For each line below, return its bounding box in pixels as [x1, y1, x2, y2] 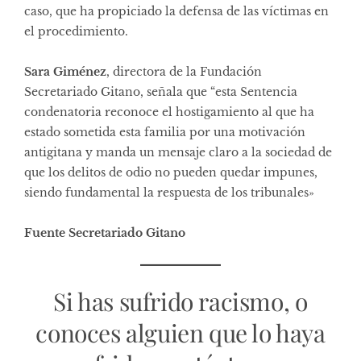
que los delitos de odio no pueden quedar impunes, [24, 164, 317, 180]
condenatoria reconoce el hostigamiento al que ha [24, 104, 314, 119]
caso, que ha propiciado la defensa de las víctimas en [24, 3, 329, 19]
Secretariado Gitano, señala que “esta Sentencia [24, 84, 297, 99]
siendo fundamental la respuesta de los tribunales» [24, 185, 314, 200]
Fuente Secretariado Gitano [24, 225, 185, 240]
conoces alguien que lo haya [35, 316, 326, 349]
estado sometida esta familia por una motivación [24, 124, 305, 139]
